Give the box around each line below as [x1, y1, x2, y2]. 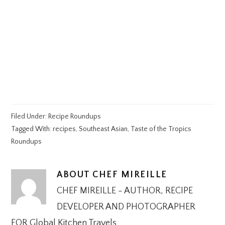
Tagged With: [11, 125, 53, 133]
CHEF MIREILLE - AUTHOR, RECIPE [57, 185, 193, 196]
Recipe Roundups [48, 112, 101, 121]
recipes [53, 125, 76, 133]
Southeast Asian [79, 125, 128, 133]
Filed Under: [11, 112, 49, 121]
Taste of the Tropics [131, 125, 192, 133]
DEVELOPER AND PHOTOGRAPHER [57, 201, 196, 212]
